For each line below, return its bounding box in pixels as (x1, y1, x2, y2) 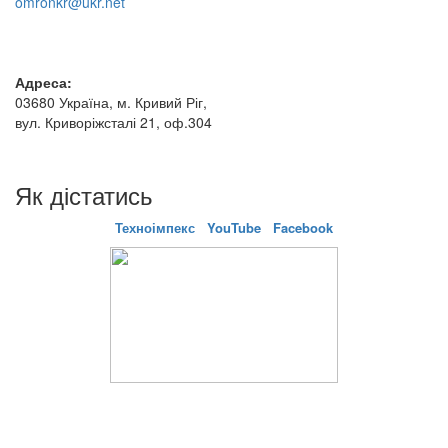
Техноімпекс (115, 217, 199, 237)
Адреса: (15, 71, 72, 92)
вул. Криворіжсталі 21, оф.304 (15, 111, 212, 132)
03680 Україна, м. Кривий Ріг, (15, 91, 207, 112)
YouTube (207, 217, 261, 237)
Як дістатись (15, 176, 153, 212)
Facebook (273, 217, 333, 237)
